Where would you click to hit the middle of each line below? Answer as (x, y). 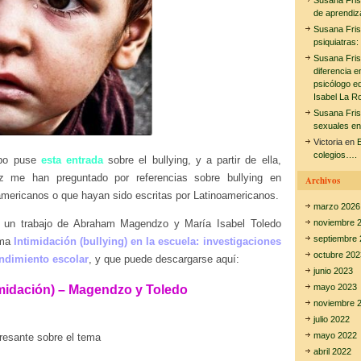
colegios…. (335, 155)
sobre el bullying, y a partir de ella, (192, 160)
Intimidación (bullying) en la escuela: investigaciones (147, 241)
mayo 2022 (335, 335)
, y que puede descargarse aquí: (164, 259)
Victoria (328, 142)
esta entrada (72, 160)
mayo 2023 (335, 287)
